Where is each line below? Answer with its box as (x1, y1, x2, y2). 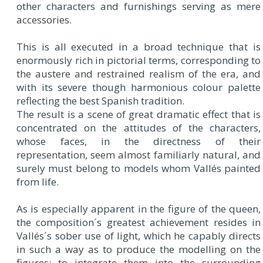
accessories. (16, 13, 72, 27)
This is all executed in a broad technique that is (16, 40, 261, 54)
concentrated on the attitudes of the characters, (16, 121, 261, 135)
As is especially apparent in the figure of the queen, (16, 202, 261, 216)
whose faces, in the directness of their (16, 134, 261, 149)
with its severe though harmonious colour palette (16, 80, 261, 95)
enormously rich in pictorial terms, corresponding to (16, 53, 261, 68)
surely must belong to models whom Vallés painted (16, 161, 261, 176)
